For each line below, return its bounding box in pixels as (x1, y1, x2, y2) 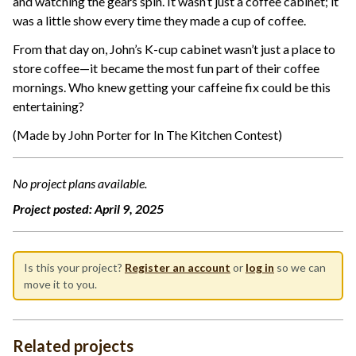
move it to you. (24, 277, 99, 292)
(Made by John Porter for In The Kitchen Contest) (13, 127, 282, 143)
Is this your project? (24, 261, 125, 275)
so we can (274, 261, 326, 275)
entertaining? (13, 99, 84, 114)
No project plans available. (13, 176, 147, 192)
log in (246, 261, 274, 275)
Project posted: (13, 201, 95, 217)
